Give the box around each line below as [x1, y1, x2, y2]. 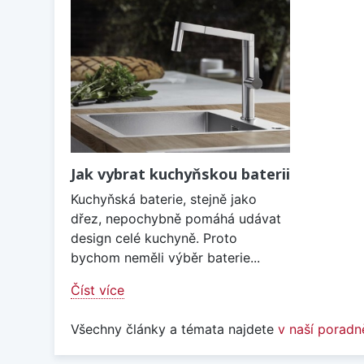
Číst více [71, 282, 124, 299]
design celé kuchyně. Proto [71, 230, 237, 247]
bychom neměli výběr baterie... [71, 249, 260, 266]
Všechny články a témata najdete [71, 321, 278, 338]
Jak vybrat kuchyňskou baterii [71, 164, 290, 184]
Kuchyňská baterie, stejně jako [71, 191, 257, 208]
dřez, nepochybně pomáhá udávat [71, 210, 281, 227]
